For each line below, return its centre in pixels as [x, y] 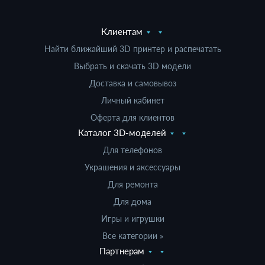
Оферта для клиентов [132, 117]
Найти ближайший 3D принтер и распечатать [132, 49]
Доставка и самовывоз [132, 83]
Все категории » [132, 236]
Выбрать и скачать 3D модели [132, 66]
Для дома [132, 201]
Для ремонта [132, 184]
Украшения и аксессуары [132, 167]
